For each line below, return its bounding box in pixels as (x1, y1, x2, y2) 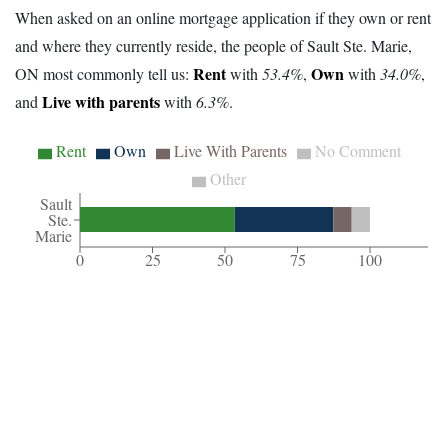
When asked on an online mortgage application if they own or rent (15, 7, 431, 29)
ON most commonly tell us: (15, 63, 193, 85)
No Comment (314, 140, 401, 162)
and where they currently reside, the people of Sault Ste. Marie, (15, 35, 412, 57)
